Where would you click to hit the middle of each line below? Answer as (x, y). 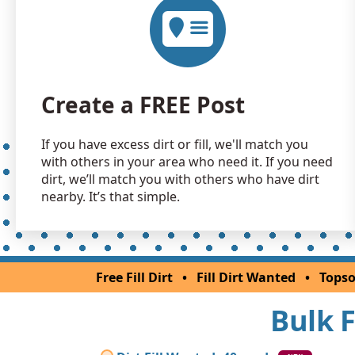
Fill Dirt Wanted (246, 277)
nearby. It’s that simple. (111, 196)
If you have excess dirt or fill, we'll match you (175, 144)
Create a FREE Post (143, 104)
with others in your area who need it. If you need (187, 161)
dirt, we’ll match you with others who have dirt (180, 179)
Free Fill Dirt (134, 277)
